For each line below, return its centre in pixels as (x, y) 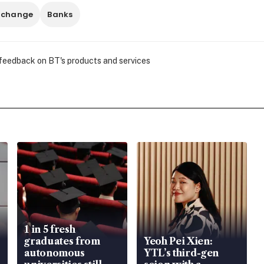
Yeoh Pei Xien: (178, 241)
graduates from (62, 241)
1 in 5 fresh (50, 230)
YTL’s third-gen (181, 253)
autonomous (55, 253)
